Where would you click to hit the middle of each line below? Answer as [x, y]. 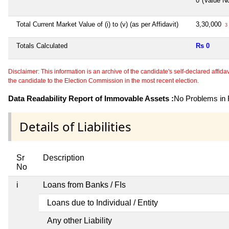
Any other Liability [79, 220]
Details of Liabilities [75, 126]
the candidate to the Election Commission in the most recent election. [104, 81]
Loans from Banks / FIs [84, 185]
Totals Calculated [42, 45]
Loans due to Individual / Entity [102, 202]
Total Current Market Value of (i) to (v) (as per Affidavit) [97, 24]
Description [64, 157]
